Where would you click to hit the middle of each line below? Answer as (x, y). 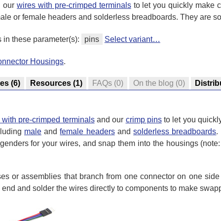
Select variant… (132, 39)
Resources (51, 83)
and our (110, 119)
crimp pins (144, 119)
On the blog (153, 83)
